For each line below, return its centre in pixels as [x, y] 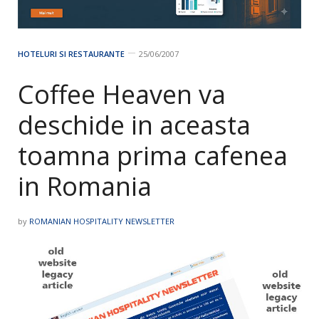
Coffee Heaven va [122, 95]
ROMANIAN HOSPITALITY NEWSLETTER [102, 221]
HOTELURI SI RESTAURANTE [71, 54]
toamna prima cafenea [153, 156]
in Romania [85, 187]
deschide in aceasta [134, 125]
